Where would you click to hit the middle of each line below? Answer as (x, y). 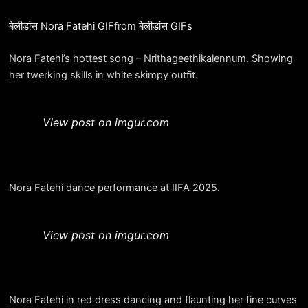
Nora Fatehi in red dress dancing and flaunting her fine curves (153, 300)
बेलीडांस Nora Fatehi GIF (61, 26)
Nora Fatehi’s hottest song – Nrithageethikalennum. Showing (151, 58)
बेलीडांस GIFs (165, 26)
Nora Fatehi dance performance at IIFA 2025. (114, 187)
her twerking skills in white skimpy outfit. (103, 75)
